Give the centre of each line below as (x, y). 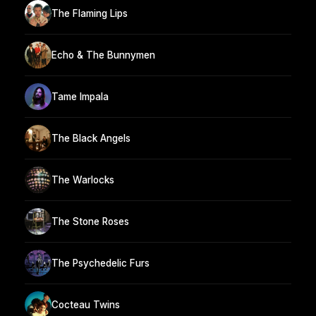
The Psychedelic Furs (101, 263)
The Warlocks (83, 180)
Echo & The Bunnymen (103, 55)
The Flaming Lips (90, 13)
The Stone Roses (90, 221)
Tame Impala (80, 96)
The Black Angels (91, 138)
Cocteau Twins (86, 304)
